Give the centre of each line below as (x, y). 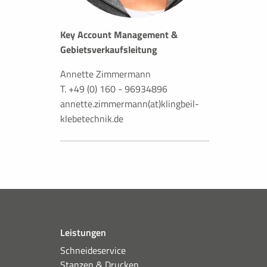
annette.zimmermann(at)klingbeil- (130, 104)
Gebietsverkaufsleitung (109, 49)
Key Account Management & (119, 35)
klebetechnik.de (92, 119)
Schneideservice (93, 250)
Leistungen (83, 232)
